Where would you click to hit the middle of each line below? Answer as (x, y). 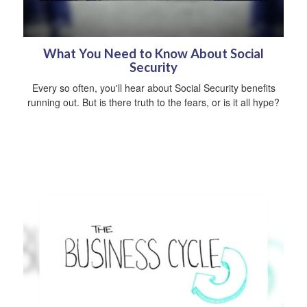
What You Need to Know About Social (153, 53)
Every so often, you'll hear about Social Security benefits (153, 87)
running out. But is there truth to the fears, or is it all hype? (153, 102)
